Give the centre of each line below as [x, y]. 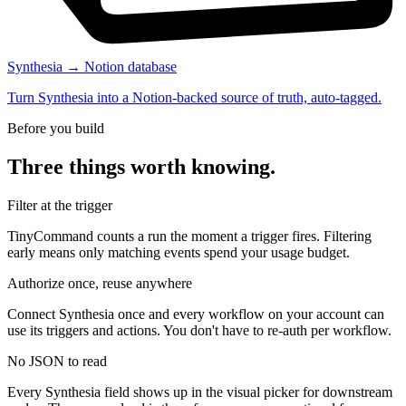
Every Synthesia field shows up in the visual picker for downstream [200, 391]
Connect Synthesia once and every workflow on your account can [196, 314]
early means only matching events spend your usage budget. [179, 252]
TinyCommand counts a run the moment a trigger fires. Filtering [189, 236]
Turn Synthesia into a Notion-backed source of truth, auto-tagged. [194, 98]
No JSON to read [57, 361]
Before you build [56, 129]
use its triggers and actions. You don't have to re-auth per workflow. [199, 330]
